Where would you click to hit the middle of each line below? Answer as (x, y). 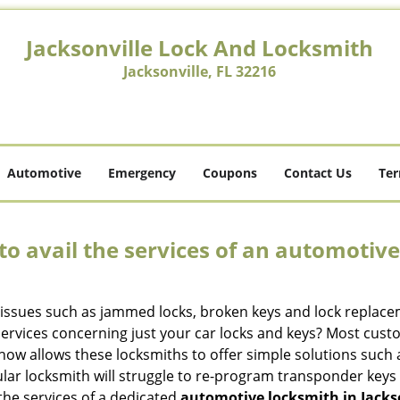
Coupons (230, 173)
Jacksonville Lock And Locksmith (200, 48)
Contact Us (318, 173)
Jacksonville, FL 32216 (200, 71)
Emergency (142, 173)
